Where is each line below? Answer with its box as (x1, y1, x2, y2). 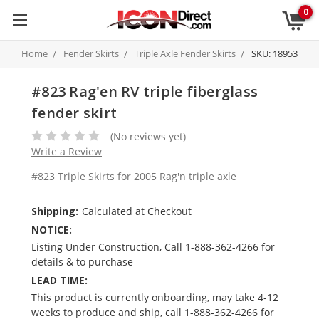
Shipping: (31, 204, 78, 218)
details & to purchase (31, 254, 133, 268)
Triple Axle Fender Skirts (135, 47, 236, 60)
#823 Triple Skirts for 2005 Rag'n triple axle (31, 169, 236, 183)
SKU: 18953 (251, 47, 298, 60)
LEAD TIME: (31, 273, 88, 287)
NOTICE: (31, 222, 72, 236)
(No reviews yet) (110, 129, 186, 143)
